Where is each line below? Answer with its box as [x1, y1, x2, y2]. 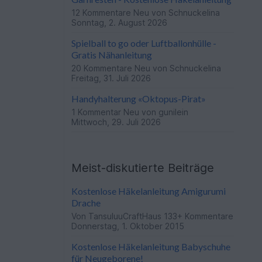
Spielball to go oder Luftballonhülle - [71, 37, 217, 49]
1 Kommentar [71, 107, 124, 117]
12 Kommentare [71, 8, 134, 18]
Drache [71, 197, 101, 208]
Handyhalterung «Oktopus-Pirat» [71, 93, 206, 104]
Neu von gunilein [123, 107, 189, 117]
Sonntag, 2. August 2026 [71, 18, 168, 27]
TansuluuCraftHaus [88, 211, 164, 221]
